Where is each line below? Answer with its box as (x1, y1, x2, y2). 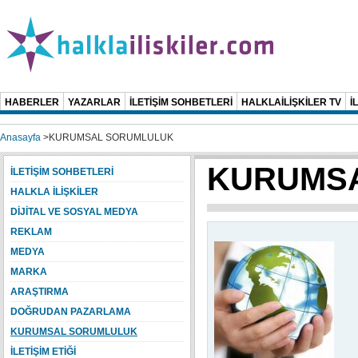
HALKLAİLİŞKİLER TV (241, 97, 341, 108)
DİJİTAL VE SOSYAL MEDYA (10, 206, 138, 217)
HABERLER (5, 97, 59, 108)
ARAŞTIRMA (10, 286, 69, 297)
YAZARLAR (68, 97, 121, 108)
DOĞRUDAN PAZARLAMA (10, 306, 131, 317)
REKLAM (10, 226, 52, 237)
